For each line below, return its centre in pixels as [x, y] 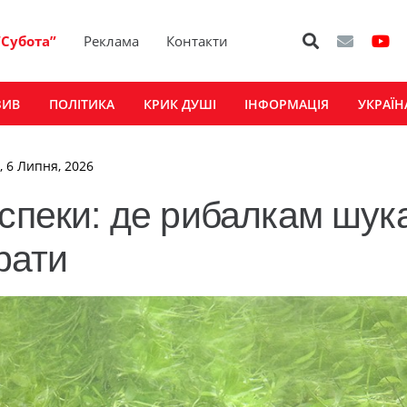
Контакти [198, 41]
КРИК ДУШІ [179, 104]
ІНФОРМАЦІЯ [287, 104]
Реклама [112, 41]
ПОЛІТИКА [81, 104]
